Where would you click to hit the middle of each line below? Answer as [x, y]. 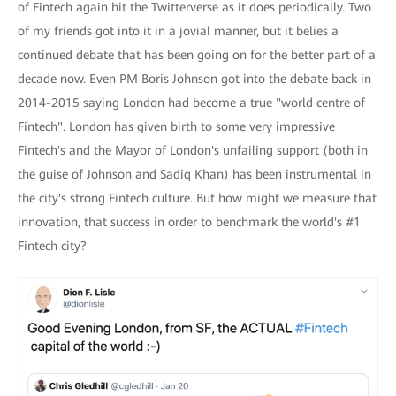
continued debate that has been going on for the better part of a [197, 55]
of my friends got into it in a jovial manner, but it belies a [178, 31]
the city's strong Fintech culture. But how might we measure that [197, 198]
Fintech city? [52, 246]
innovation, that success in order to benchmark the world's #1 [189, 222]
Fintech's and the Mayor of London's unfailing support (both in [193, 150]
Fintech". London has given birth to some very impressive [176, 126]
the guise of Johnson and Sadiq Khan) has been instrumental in [194, 174]
